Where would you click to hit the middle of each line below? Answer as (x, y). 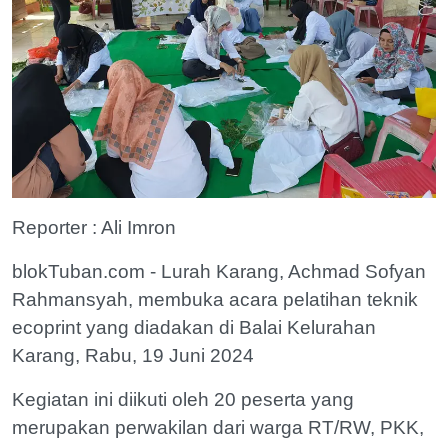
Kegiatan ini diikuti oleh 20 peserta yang (183, 399)
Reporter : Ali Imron (96, 227)
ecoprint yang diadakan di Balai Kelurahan (194, 327)
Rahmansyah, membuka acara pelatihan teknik (215, 299)
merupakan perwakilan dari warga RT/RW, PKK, (218, 427)
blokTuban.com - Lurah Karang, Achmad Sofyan (219, 271)
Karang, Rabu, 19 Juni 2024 (135, 355)
